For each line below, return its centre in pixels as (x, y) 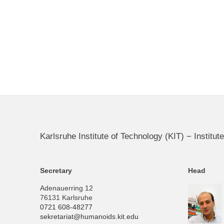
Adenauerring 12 (66, 188)
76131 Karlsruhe (66, 198)
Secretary (56, 170)
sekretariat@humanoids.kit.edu (89, 217)
